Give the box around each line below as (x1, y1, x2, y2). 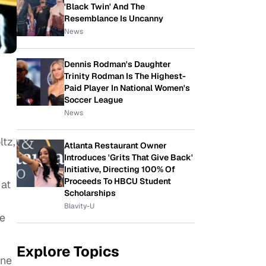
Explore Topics (17, 242, 119, 261)
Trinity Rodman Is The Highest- (64, 71, 186, 81)
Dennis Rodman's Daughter (64, 59, 171, 69)
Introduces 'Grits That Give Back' (64, 152, 193, 163)
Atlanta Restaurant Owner (64, 140, 167, 151)
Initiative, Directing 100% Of (64, 164, 175, 175)
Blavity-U (64, 201, 94, 211)
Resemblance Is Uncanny (64, 13, 163, 24)
